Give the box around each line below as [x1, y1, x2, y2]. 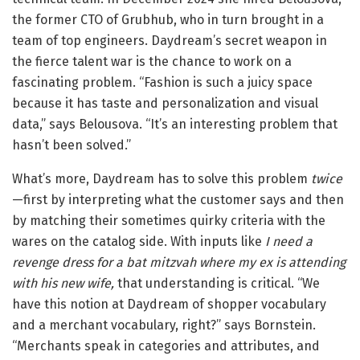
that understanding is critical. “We [114, 276, 320, 292]
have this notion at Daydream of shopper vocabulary [12, 297, 326, 313]
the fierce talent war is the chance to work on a [12, 54, 292, 70]
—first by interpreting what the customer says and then [12, 192, 344, 208]
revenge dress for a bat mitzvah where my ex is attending [12, 255, 346, 271]
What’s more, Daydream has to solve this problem [12, 171, 311, 187]
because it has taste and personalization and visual [12, 96, 318, 112]
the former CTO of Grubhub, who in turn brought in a [12, 12, 324, 28]
